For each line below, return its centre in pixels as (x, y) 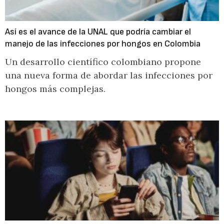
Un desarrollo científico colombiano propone (103, 62)
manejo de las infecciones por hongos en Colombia (103, 44)
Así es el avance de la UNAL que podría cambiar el (98, 32)
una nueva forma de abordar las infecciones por (109, 75)
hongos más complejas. (55, 89)
